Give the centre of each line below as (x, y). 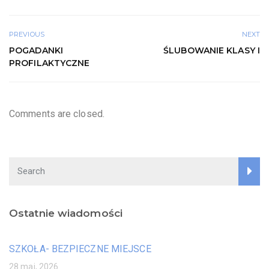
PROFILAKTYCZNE (50, 63)
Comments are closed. (57, 113)
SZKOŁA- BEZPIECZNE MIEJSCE (80, 249)
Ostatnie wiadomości (66, 213)
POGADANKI (36, 51)
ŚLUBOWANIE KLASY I (212, 51)
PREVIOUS (27, 35)
